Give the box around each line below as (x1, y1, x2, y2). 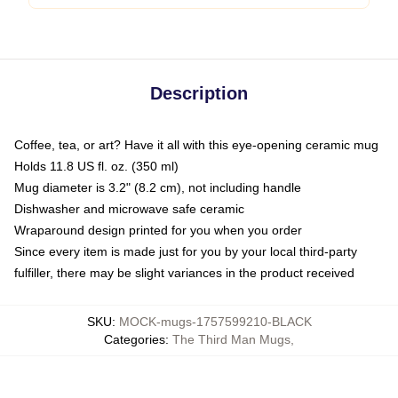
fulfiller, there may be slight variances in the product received (14, 266, 354, 280)
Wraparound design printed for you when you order (14, 223, 302, 237)
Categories (104, 332, 165, 346)
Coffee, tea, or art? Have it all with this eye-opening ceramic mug (14, 138, 378, 152)
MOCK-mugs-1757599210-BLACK (118, 314, 312, 329)
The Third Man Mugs (172, 332, 291, 346)
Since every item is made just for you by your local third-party (14, 244, 357, 259)
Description (150, 84, 248, 103)
